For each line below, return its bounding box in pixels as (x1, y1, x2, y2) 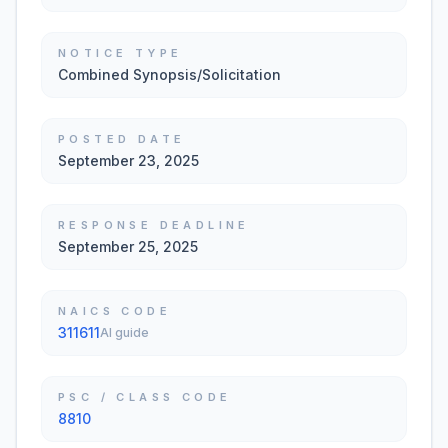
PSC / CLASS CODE (58, 390, 232, 404)
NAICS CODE (58, 304, 171, 318)
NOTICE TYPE (58, 46, 183, 60)
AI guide (100, 325, 149, 340)
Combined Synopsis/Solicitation (58, 66, 281, 83)
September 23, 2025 (58, 152, 199, 169)
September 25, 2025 (58, 238, 198, 255)
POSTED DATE (58, 132, 186, 146)
